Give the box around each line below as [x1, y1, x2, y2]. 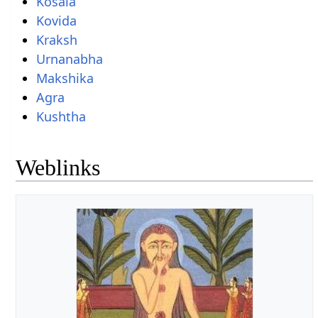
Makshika [35, 69, 94, 87]
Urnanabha [35, 50, 103, 67]
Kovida [35, 11, 77, 29]
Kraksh [35, 31, 77, 48]
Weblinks [16, 155, 101, 181]
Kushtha [35, 107, 86, 125]
